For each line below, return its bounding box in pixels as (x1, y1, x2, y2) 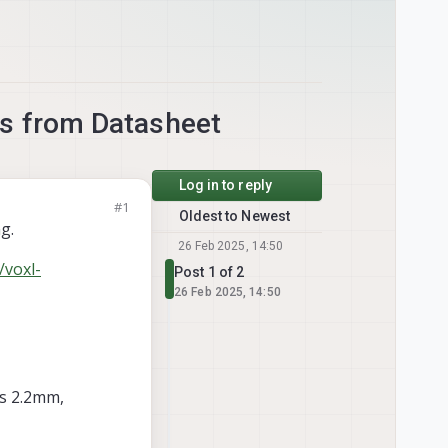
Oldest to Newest (178, 208, 291, 225)
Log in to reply (178, 177, 272, 194)
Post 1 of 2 (174, 264, 245, 281)
